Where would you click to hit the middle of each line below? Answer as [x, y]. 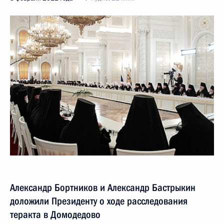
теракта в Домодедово [55, 214]
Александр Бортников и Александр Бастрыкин [103, 187]
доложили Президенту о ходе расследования [99, 201]
